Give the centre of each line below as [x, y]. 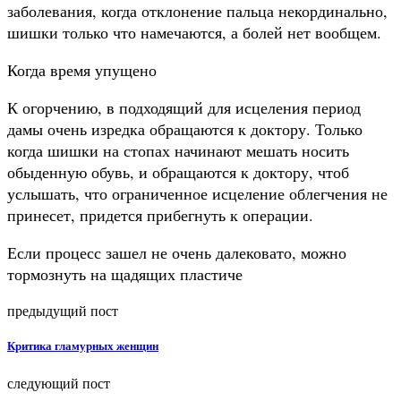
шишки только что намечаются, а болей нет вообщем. [194, 32]
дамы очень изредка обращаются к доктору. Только [185, 128]
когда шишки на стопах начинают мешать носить [178, 150]
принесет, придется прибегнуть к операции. [160, 214]
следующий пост [59, 383]
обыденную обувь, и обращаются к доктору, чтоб [178, 171]
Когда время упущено [82, 69]
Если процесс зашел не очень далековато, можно [177, 252]
